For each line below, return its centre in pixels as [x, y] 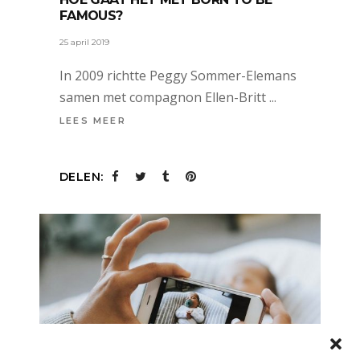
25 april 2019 [84, 42]
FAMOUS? [91, 15]
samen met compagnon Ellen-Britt [164, 97]
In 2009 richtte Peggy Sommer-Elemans [178, 75]
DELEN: [82, 176]
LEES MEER [93, 121]
